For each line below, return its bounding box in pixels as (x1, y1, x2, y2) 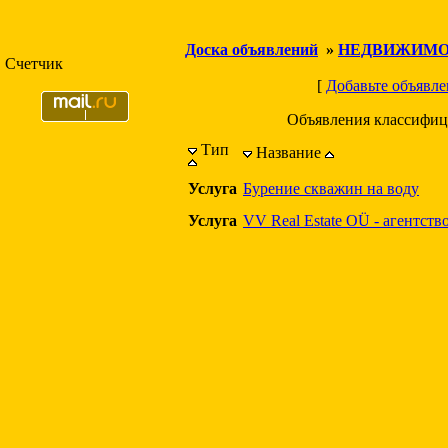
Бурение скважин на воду (243, 180, 419, 197)
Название (252, 144, 325, 161)
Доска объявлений (185, 41, 318, 58)
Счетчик (5, 55, 63, 72)
